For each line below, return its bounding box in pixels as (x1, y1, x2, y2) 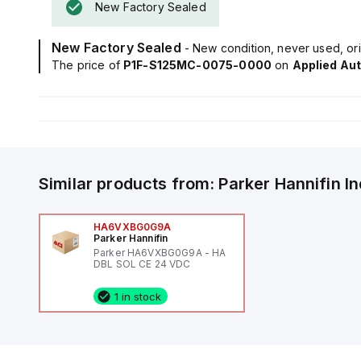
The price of (52, 58, 123, 72)
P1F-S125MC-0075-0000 (122, 58, 272, 72)
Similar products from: (39, 174, 219, 193)
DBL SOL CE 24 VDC (93, 258, 191, 270)
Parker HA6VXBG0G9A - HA (93, 247, 226, 259)
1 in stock (114, 289, 161, 303)
